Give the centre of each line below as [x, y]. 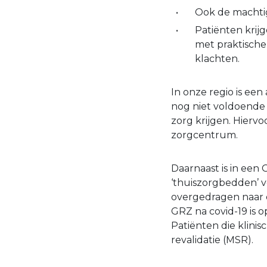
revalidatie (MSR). [212, 240]
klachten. [217, 59]
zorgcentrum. [204, 135]
